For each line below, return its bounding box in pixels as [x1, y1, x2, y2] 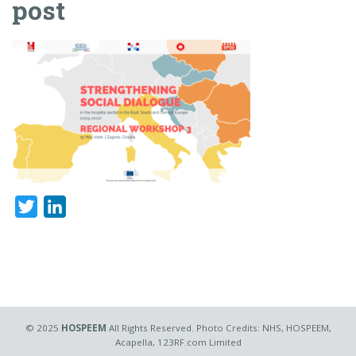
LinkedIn [66, 197, 118, 215]
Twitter [37, 197, 81, 215]
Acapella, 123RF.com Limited [114, 336, 242, 349]
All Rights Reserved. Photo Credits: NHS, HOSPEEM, [106, 322, 331, 335]
